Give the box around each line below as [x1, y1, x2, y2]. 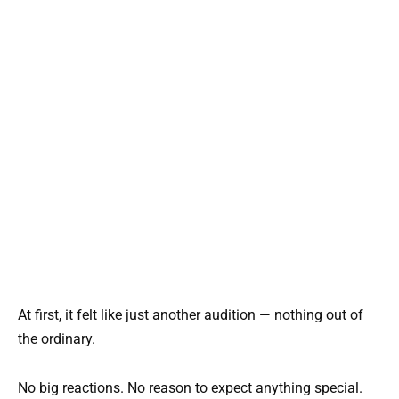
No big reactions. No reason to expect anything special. [18, 379, 362, 396]
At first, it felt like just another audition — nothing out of [18, 306, 363, 324]
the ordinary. [18, 330, 95, 348]
